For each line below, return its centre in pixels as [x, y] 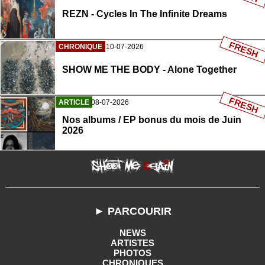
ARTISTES [132, 243]
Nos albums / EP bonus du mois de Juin [152, 120]
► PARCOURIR [132, 211]
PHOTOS [132, 253]
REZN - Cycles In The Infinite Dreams [145, 14]
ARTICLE [74, 103]
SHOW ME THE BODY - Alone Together [149, 70]
